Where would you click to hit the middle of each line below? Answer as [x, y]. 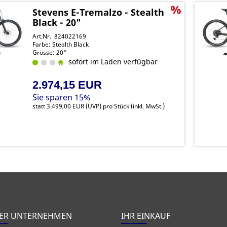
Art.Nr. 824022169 [60, 36]
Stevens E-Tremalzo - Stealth [99, 12]
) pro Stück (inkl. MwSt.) [132, 106]
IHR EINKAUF [146, 216]
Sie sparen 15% [62, 97]
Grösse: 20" [50, 52]
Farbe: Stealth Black [61, 44]
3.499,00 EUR [66, 106]
